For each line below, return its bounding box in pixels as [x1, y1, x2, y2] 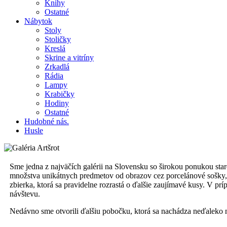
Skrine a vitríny [45, 53, 94, 62]
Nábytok [24, 17, 52, 25]
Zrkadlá [45, 62, 69, 71]
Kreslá [45, 44, 65, 53]
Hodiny [45, 99, 69, 107]
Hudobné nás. [24, 117, 69, 126]
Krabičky [45, 90, 74, 98]
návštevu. [10, 190, 40, 198]
